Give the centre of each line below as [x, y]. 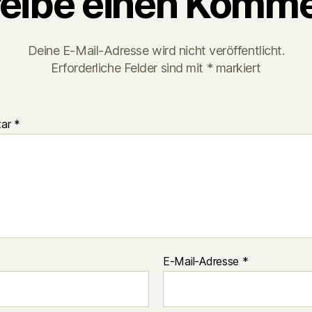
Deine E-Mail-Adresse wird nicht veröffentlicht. [156, 50]
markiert [237, 68]
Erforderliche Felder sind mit [128, 68]
